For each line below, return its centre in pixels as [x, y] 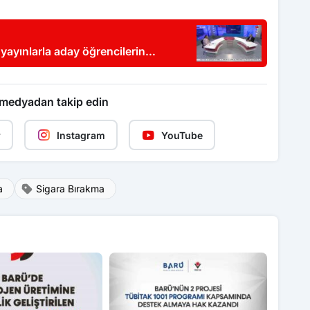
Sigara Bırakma [70, 189]
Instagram [81, 135]
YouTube [182, 135]
